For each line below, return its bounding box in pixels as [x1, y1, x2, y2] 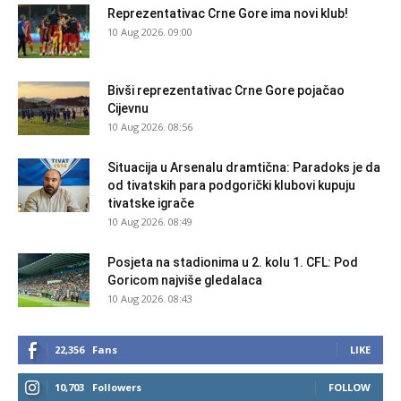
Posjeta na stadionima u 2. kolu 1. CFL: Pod [107, 255, 358, 270]
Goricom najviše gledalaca [107, 273, 262, 288]
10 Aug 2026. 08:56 [107, 120, 192, 134]
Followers [92, 380, 141, 395]
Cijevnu [107, 101, 149, 116]
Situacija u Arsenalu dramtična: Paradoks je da [107, 160, 380, 175]
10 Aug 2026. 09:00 [107, 25, 192, 39]
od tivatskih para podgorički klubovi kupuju [107, 178, 355, 193]
